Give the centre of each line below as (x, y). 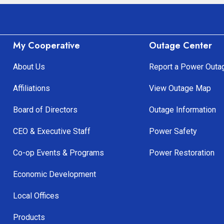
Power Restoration (182, 153)
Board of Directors (45, 110)
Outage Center (181, 46)
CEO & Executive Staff (51, 131)
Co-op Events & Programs (58, 153)
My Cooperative (46, 46)
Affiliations (31, 88)
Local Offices (36, 196)
